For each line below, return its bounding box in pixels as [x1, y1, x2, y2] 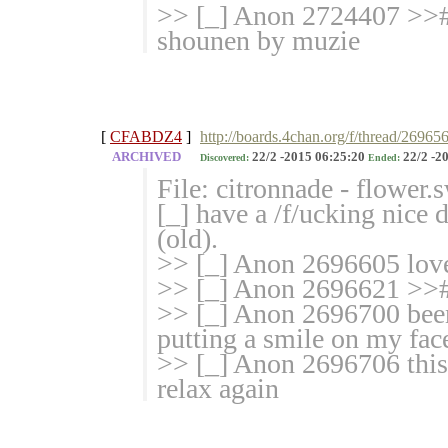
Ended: [368, 152, 400, 164]
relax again [157, 373, 279, 405]
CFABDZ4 [110, 128, 182, 146]
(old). [157, 223, 218, 255]
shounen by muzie [157, 25, 360, 57]
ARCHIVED [111, 150, 181, 165]
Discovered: [200, 152, 249, 164]
